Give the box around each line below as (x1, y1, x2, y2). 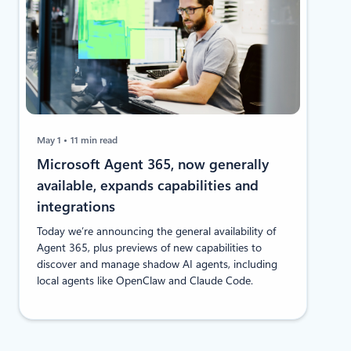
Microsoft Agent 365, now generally (37, 155, 270, 172)
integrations (37, 197, 120, 215)
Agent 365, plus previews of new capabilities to (37, 241, 262, 254)
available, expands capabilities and (37, 176, 259, 194)
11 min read (71, 134, 118, 146)
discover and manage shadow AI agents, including (37, 257, 278, 270)
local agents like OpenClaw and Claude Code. (37, 273, 254, 287)
